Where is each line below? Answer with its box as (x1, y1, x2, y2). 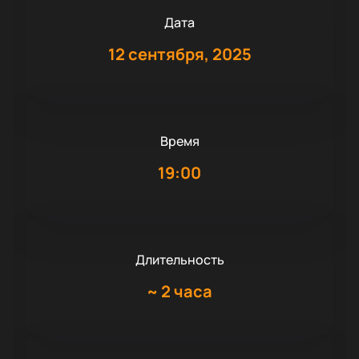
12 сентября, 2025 (107, 43, 252, 66)
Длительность (135, 251, 224, 269)
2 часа (161, 280, 212, 303)
